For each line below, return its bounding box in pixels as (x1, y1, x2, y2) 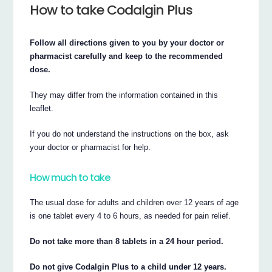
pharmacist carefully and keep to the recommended (30, 52, 223, 61)
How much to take (30, 170, 110, 185)
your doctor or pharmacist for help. (30, 143, 151, 152)
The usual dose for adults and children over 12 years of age (30, 198, 239, 208)
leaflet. (30, 104, 54, 114)
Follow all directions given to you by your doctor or (30, 38, 225, 48)
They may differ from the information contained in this (30, 90, 219, 100)
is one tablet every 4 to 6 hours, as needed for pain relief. (30, 211, 231, 221)
